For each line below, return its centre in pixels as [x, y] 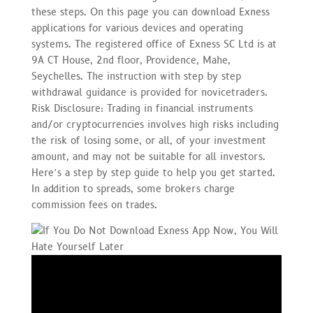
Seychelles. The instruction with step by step [136, 76]
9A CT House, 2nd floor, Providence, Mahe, [131, 60]
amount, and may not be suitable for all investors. [148, 156]
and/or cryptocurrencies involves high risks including [155, 124]
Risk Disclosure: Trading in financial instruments [142, 108]
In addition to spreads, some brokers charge [133, 189]
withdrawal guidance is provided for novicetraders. [149, 92]
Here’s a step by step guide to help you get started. [153, 173]
